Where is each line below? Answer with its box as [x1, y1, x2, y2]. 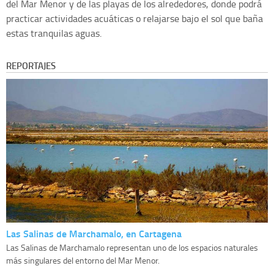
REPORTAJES [6, 59, 56, 73]
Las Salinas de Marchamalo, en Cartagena [6, 226, 182, 241]
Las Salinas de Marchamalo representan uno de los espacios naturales [6, 242, 258, 254]
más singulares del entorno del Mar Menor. [6, 254, 160, 267]
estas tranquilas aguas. [6, 26, 102, 40]
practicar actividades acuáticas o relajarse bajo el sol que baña [6, 12, 263, 26]
